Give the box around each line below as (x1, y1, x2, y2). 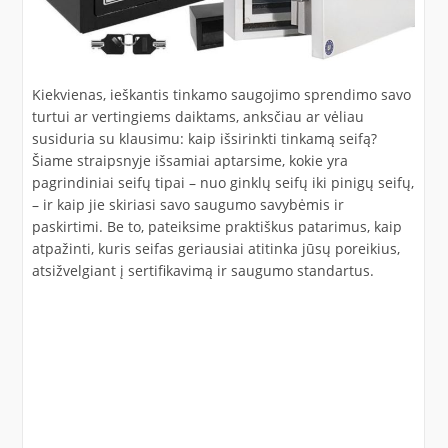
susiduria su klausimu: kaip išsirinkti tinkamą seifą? (31, 128, 377, 148)
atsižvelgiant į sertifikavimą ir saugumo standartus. (31, 260, 374, 280)
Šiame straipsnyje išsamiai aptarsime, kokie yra (31, 150, 348, 170)
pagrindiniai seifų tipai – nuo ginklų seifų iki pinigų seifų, (31, 172, 414, 192)
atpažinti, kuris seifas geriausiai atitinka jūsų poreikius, (31, 238, 400, 258)
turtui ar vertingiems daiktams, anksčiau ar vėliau (31, 106, 364, 126)
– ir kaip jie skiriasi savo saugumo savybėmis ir (31, 194, 344, 214)
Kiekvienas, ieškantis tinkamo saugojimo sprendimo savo (31, 84, 411, 104)
